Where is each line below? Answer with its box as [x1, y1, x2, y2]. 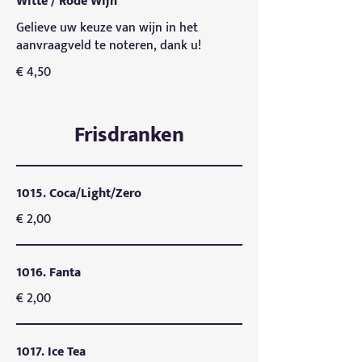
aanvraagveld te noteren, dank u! [16, 35, 201, 57]
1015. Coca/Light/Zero [16, 183, 141, 204]
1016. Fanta [16, 262, 81, 284]
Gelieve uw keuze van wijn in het [16, 17, 198, 39]
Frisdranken [74, 118, 184, 153]
